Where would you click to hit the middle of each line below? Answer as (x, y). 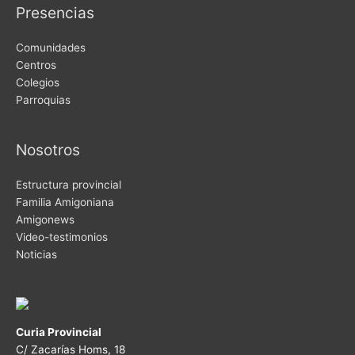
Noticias (36, 255)
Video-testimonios (62, 237)
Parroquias (43, 99)
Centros (36, 65)
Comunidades (51, 47)
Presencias (55, 12)
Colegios (38, 82)
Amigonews (45, 220)
